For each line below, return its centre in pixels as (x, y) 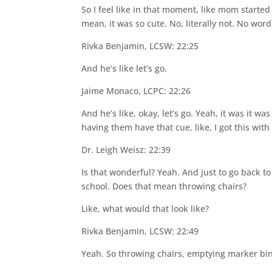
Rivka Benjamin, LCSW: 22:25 (140, 46)
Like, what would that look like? (145, 209)
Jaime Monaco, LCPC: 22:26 (136, 91)
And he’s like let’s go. (124, 68)
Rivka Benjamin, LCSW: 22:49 (140, 231)
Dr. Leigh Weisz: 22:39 (126, 150)
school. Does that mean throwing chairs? (164, 186)
